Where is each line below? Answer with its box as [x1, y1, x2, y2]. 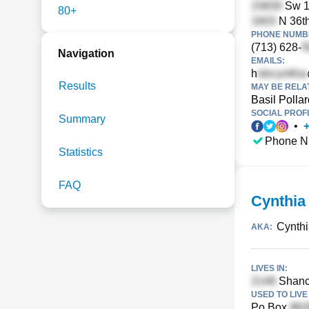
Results [59, 80, 96, 92]
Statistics [59, 146, 103, 158]
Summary [59, 113, 106, 125]
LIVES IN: [251, 263, 288, 273]
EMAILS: [251, 56, 285, 66]
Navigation [58, 48, 114, 59]
